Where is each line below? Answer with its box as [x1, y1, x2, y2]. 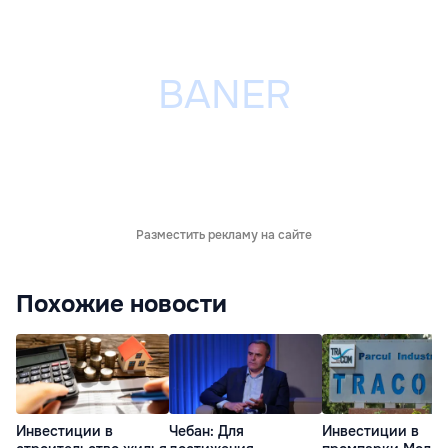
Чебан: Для [169, 422, 244, 441]
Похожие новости [16, 289, 227, 320]
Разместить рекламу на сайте [136, 227, 312, 244]
